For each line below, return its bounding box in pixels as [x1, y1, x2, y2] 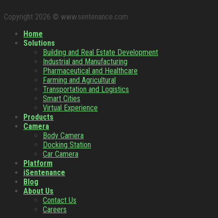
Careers [43, 205, 67, 215]
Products [23, 112, 54, 122]
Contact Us [43, 196, 76, 205]
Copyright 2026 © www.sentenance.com [4, 12, 128, 22]
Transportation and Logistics [43, 85, 129, 94]
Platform [23, 159, 53, 168]
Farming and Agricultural [43, 75, 116, 85]
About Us [23, 186, 54, 196]
